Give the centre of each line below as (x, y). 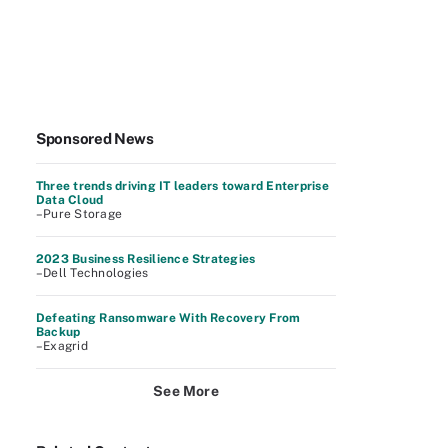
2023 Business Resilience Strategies (146, 259)
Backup (58, 332)
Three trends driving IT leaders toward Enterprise (182, 186)
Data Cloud (70, 200)
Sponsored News (95, 138)
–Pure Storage (79, 214)
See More (186, 391)
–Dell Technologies (92, 273)
